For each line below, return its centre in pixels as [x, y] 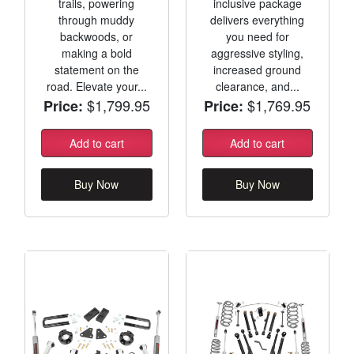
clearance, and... [257, 86]
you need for [257, 36]
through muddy [97, 19]
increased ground [258, 69]
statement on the [96, 69]
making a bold [96, 53]
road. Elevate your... [96, 86]
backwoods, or [97, 36]
